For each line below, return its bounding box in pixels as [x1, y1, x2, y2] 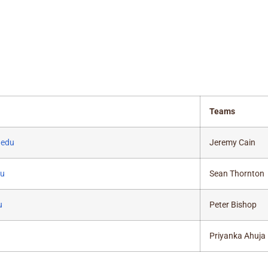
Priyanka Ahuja [209, 231, 266, 241]
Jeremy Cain [209, 138, 255, 148]
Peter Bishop [209, 200, 257, 210]
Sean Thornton [209, 169, 264, 179]
